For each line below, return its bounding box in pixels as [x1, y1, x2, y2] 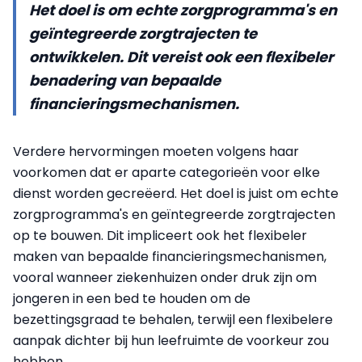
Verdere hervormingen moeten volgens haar [13, 142, 299, 161]
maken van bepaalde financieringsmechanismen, [13, 247, 326, 266]
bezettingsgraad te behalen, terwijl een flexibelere [13, 310, 333, 329]
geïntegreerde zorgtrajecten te [29, 23, 257, 44]
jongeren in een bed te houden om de [13, 289, 250, 308]
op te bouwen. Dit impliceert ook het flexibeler [13, 226, 307, 245]
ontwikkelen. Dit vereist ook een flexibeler [29, 47, 334, 67]
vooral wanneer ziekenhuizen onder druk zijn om [13, 268, 317, 287]
